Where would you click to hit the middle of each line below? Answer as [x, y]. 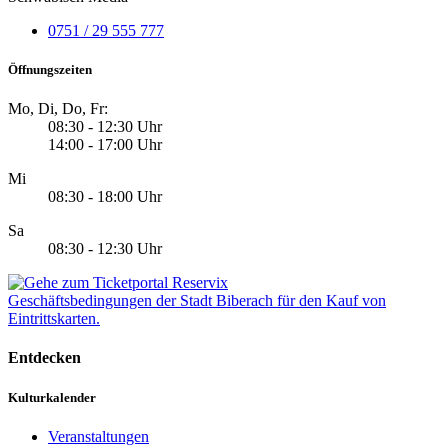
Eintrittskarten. [54, 319]
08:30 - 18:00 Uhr [105, 197]
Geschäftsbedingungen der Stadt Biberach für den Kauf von [197, 301]
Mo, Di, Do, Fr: [58, 109]
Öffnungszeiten [50, 69]
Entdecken [44, 358]
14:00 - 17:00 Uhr [105, 145]
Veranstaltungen [98, 436]
